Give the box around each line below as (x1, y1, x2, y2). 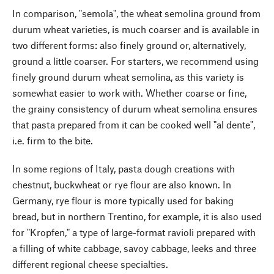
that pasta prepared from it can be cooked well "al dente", (12, 119, 255, 131)
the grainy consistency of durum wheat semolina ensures (12, 103, 257, 115)
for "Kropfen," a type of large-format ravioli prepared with (12, 226, 256, 239)
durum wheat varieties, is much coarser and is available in (12, 23, 259, 35)
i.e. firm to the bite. (12, 135, 93, 147)
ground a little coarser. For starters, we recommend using (12, 55, 259, 67)
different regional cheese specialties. (12, 258, 168, 270)
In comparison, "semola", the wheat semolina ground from (12, 7, 261, 20)
